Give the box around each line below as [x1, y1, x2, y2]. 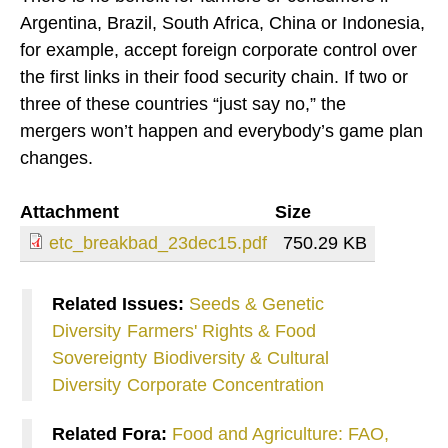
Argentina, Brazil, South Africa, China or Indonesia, [20, 12, 425, 33]
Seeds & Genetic [189, 293, 324, 314]
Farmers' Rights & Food [127, 320, 316, 341]
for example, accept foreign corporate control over [20, 39, 417, 60]
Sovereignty [52, 347, 147, 368]
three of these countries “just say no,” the [20, 93, 346, 114]
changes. [20, 147, 93, 168]
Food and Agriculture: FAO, [172, 423, 389, 444]
